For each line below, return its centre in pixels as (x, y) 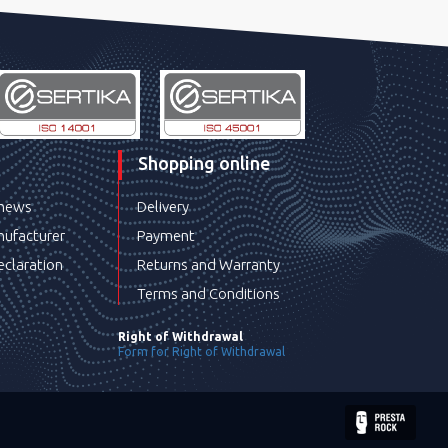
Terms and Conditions (209, 293)
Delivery (163, 206)
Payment (166, 235)
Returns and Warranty (209, 264)
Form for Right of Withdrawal (202, 351)
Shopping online (204, 163)
